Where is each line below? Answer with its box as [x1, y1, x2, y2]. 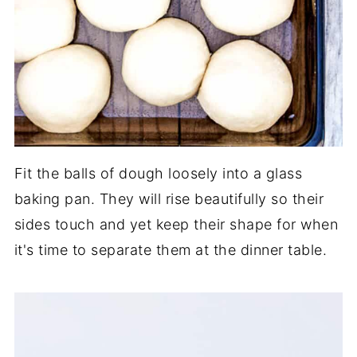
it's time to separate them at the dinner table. [14, 241, 328, 258]
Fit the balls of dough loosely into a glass [14, 164, 303, 182]
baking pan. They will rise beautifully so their [14, 190, 324, 207]
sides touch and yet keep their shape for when [14, 215, 339, 233]
